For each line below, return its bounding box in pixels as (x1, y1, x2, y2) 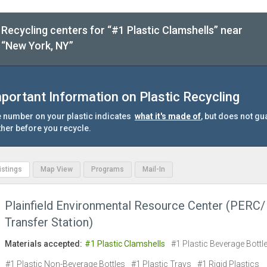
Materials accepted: (5, 239, 82, 249)
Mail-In (142, 165, 165, 174)
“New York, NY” (1, 39, 73, 52)
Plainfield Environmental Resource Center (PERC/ (5, 198, 265, 213)
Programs (91, 165, 124, 174)
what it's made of (135, 111, 201, 122)
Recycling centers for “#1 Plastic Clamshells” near (1, 24, 243, 37)
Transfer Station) (5, 215, 93, 230)
